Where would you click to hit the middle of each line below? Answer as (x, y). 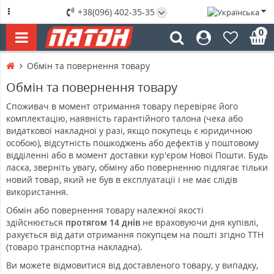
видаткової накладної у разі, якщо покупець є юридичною (129, 131)
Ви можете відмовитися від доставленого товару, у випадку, (132, 265)
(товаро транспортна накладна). (74, 247)
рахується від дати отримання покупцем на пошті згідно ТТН (135, 235)
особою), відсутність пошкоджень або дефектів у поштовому (132, 143)
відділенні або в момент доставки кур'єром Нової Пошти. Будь (137, 155)
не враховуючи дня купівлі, (199, 223)
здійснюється (35, 223)
